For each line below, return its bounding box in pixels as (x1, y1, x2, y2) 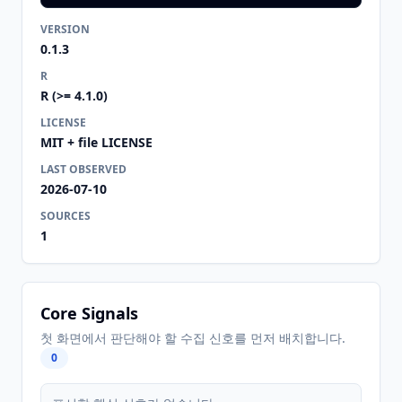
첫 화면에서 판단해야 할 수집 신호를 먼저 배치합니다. (40, 329, 345, 346)
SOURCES (40, 208, 91, 223)
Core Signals (40, 302, 138, 324)
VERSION (40, 22, 90, 37)
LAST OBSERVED (40, 162, 127, 177)
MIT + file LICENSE (40, 134, 153, 151)
